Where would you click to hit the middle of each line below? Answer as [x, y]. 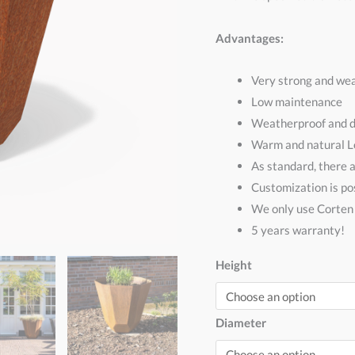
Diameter [241, 322]
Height [234, 264]
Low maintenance [297, 101]
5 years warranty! [298, 229]
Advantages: [250, 38]
